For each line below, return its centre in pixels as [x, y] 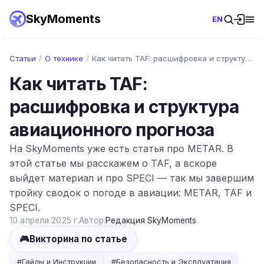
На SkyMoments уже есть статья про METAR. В [121, 148]
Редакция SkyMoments [151, 220]
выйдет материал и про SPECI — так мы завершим [132, 178]
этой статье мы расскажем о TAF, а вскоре [113, 163]
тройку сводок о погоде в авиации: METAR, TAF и [131, 193]
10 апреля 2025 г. [44, 220]
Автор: [93, 220]
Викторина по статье [78, 239]
